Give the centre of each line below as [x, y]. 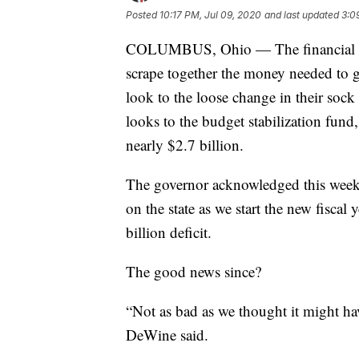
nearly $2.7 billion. [185, 145]
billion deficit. [169, 232]
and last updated [302, 15]
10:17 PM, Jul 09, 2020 [210, 15]
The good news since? [194, 272]
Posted [143, 15]
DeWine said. [167, 335]
